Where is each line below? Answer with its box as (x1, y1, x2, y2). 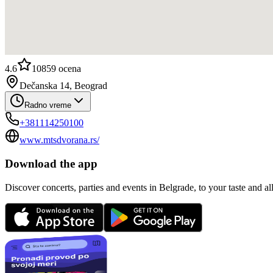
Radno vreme (24, 101, 71, 110)
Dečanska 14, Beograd (19, 80, 107, 91)
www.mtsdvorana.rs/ (19, 135, 99, 146)
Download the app (5, 157, 97, 171)
